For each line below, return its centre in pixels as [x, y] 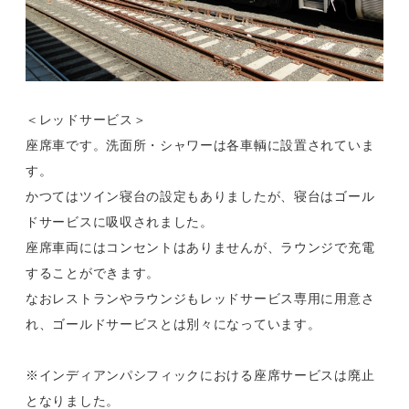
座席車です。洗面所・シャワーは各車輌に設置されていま [200, 146]
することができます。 [93, 273]
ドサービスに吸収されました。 [120, 222]
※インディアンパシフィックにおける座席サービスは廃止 [200, 376]
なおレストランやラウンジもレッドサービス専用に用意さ [200, 299]
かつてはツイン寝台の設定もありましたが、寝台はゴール [200, 197]
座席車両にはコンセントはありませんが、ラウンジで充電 [200, 248]
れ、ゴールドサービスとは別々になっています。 [173, 325]
